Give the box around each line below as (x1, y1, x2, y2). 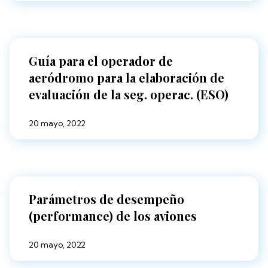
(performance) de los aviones (29, 208, 197, 224)
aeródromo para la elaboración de (29, 69, 224, 86)
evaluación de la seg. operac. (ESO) (29, 86, 229, 103)
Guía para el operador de (29, 53, 173, 69)
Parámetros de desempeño (29, 191, 184, 208)
